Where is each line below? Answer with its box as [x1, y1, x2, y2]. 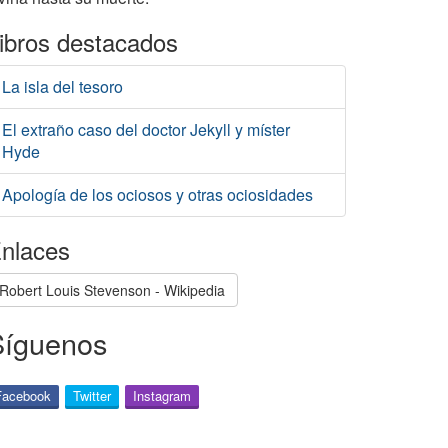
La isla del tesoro [2, 75, 123, 98]
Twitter [73, 386, 111, 405]
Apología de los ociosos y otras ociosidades [2, 183, 313, 206]
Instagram [133, 386, 191, 405]
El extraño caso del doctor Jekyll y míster [2, 118, 290, 141]
